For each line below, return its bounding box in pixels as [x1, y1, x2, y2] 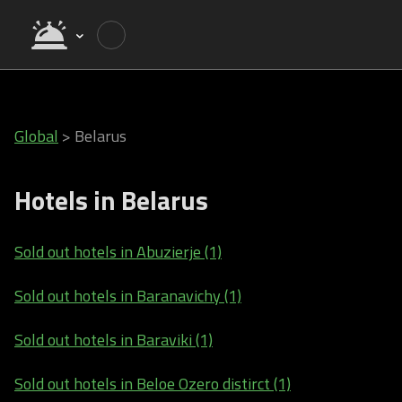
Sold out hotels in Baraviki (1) [14, 328, 213, 352]
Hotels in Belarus [14, 180, 208, 220]
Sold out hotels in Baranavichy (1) [14, 284, 241, 308]
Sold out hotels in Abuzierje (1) [14, 240, 222, 264]
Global [14, 124, 58, 148]
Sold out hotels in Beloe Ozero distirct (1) [14, 371, 291, 396]
